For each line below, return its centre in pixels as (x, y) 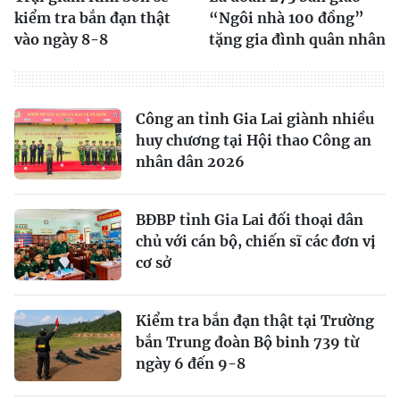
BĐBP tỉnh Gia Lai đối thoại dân (250, 219)
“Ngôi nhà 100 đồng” (287, 17)
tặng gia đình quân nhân (297, 39)
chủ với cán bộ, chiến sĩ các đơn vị (256, 241)
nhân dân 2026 (190, 161)
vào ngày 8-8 (61, 39)
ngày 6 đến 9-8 (191, 363)
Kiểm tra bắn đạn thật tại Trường (255, 320)
